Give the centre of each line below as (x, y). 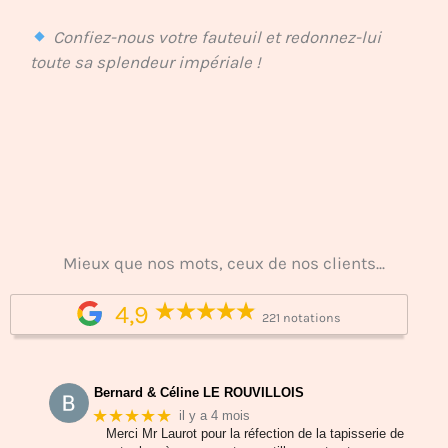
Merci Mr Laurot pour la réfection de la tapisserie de (255, 433)
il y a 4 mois (215, 416)
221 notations (302, 317)
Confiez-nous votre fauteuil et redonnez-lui (217, 37)
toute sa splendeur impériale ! (145, 62)
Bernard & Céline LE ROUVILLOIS (199, 392)
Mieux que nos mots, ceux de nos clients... (224, 263)
